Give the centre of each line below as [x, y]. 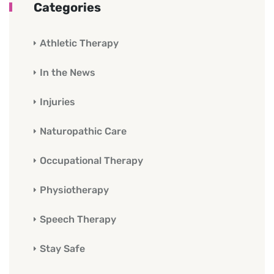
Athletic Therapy [79, 43]
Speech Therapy [78, 219]
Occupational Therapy [91, 160]
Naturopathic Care [83, 131]
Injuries [57, 102]
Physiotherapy [74, 190]
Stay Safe [62, 248]
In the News [68, 72]
